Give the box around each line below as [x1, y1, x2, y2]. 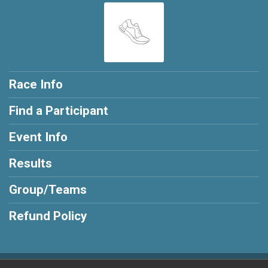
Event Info [9, 129, 68, 144]
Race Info [9, 77, 63, 92]
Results [9, 156, 52, 170]
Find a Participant [9, 103, 108, 118]
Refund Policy [9, 208, 87, 223]
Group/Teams [9, 182, 87, 197]
